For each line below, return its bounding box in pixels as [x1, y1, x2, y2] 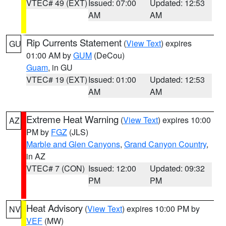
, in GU [48, 62, 73, 73]
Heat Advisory [26, 201, 83, 214]
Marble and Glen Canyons [26, 138, 120, 150]
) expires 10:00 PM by [122, 203, 200, 214]
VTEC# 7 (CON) [26, 162, 85, 174]
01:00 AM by [26, 49, 73, 61]
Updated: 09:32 [150, 162, 205, 174]
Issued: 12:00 [88, 162, 136, 174]
